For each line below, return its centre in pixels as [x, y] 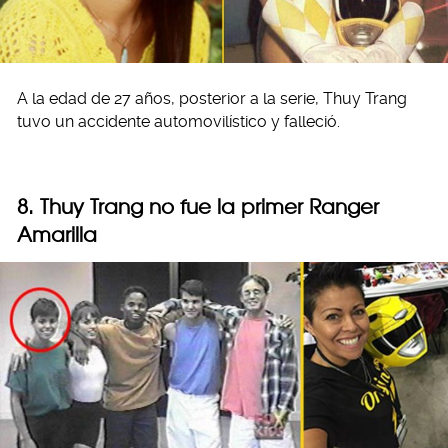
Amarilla [57, 234]
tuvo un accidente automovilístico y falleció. [178, 121]
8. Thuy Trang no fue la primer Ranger [198, 206]
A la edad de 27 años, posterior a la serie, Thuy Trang [212, 98]
